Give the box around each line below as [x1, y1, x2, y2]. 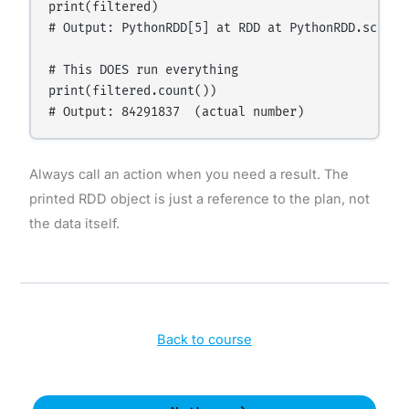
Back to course [157, 330, 252, 348]
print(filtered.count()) [48, 84, 217, 100]
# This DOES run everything [48, 63, 239, 79]
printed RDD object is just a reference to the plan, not [28, 191, 370, 208]
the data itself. [28, 215, 120, 233]
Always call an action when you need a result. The [28, 166, 349, 184]
